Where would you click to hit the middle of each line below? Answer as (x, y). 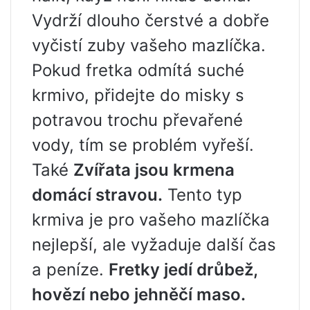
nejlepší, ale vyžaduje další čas (154, 245)
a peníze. (70, 270)
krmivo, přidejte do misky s (138, 95)
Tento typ (202, 195)
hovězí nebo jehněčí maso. (139, 295)
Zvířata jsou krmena (154, 170)
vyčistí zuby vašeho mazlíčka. (149, 46)
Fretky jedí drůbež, (183, 270)
